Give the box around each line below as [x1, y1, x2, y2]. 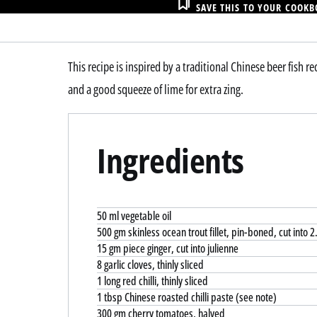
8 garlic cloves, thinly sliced [97, 256, 204, 272]
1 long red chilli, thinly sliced [97, 272, 208, 289]
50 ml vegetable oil [97, 207, 171, 224]
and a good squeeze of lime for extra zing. [68, 80, 243, 98]
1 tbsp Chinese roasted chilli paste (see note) [97, 289, 277, 305]
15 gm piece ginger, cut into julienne [97, 240, 238, 256]
